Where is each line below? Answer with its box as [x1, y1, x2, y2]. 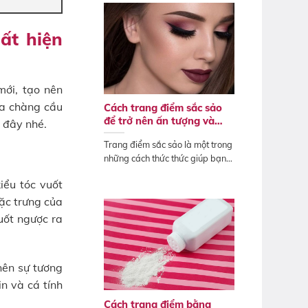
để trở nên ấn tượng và [104, 114, 214, 128]
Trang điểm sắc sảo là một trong [104, 138, 232, 150]
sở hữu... [104, 166, 136, 177]
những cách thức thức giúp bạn [104, 152, 226, 164]
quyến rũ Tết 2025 [104, 127, 192, 141]
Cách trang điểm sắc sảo [104, 101, 222, 115]
